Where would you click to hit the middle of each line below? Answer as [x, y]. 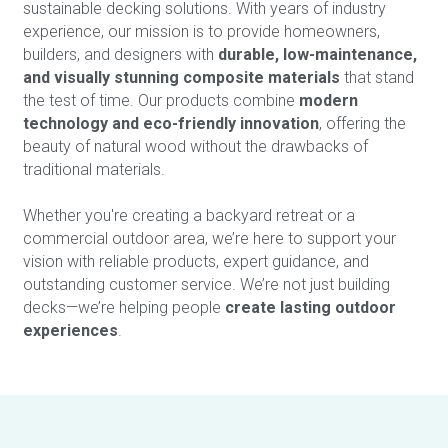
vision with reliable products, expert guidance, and [195, 261]
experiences [70, 330]
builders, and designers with [120, 54]
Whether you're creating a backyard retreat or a [188, 215]
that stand [376, 77]
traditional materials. [95, 169]
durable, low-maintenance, [317, 54]
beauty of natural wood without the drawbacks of [195, 146]
